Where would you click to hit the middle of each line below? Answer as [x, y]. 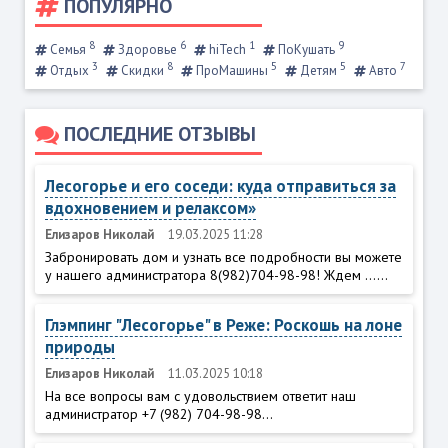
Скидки [142, 70]
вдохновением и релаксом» [150, 207]
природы [79, 346]
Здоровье [147, 49]
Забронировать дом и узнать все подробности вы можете [223, 256]
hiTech [227, 49]
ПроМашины [231, 70]
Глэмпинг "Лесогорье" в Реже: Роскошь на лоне [223, 324]
